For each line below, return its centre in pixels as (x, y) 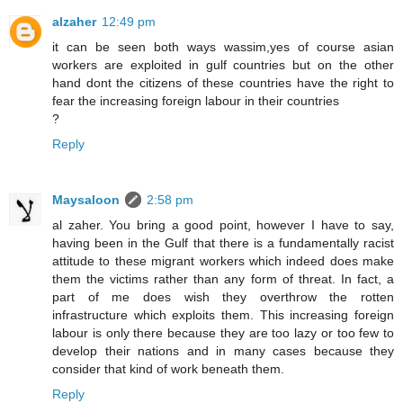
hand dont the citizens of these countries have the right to (223, 83)
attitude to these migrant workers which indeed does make (223, 261)
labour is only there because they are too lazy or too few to (223, 333)
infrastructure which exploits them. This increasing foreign (223, 315)
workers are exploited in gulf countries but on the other (223, 65)
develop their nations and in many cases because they (223, 351)
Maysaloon (86, 200)
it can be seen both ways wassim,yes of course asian (223, 47)
